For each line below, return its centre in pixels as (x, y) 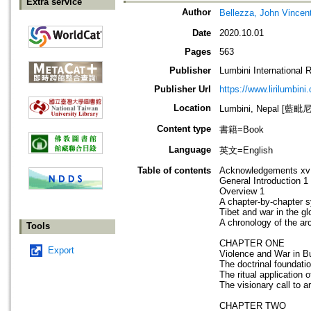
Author (196, 12)
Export (61, 251)
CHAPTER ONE (252, 244)
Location (192, 108)
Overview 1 (242, 192)
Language (190, 150)
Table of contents (174, 171)
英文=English (246, 151)
